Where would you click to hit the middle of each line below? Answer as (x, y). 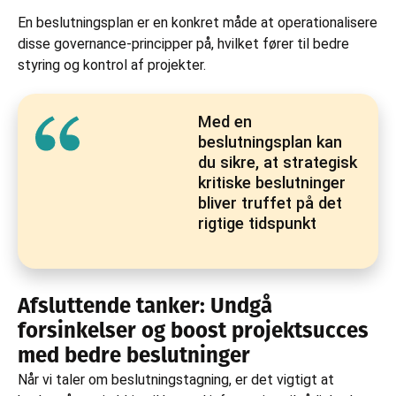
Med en (225, 121)
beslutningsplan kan (270, 141)
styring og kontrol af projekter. (112, 65)
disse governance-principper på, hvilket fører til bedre (183, 43)
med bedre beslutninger (134, 357)
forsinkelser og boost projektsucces (193, 332)
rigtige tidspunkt (257, 223)
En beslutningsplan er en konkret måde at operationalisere (198, 22)
